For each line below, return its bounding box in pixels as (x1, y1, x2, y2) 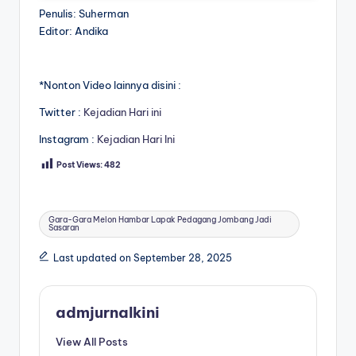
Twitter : (39, 105, 83, 118)
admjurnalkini (56, 303, 160, 323)
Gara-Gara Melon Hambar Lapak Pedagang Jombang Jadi (48, 215, 273, 226)
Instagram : (39, 132, 97, 145)
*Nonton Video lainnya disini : (39, 78, 181, 91)
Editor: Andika (39, 24, 108, 37)
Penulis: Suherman (39, 6, 129, 20)
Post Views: (56, 160, 103, 171)
